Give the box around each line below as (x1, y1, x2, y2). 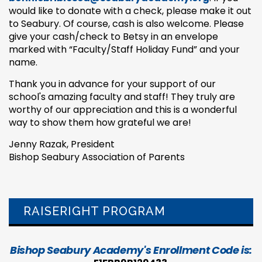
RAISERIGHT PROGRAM (23, 204, 166, 218)
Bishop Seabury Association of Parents (9, 150, 187, 164)
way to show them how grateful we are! (9, 115, 191, 129)
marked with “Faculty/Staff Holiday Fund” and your (9, 42, 240, 56)
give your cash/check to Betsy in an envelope (9, 29, 218, 43)
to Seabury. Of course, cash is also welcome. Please (9, 16, 244, 30)
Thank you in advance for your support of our (9, 77, 216, 91)
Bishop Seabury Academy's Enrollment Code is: (9, 242, 253, 257)
